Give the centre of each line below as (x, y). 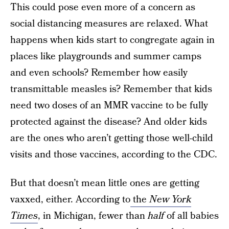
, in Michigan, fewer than (93, 216)
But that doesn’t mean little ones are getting (105, 183)
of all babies (193, 216)
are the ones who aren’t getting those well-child (112, 138)
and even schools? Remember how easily (99, 73)
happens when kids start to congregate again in (112, 40)
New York (170, 200)
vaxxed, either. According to (70, 200)
